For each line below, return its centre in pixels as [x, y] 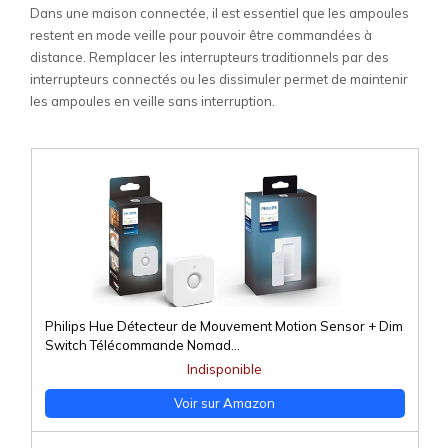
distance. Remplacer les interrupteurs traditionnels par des [209, 57]
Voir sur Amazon [224, 403]
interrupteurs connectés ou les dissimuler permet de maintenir [219, 79]
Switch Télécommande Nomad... [142, 345]
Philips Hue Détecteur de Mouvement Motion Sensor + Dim [223, 326]
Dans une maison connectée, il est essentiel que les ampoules [219, 13]
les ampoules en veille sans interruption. [152, 101]
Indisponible [224, 369]
